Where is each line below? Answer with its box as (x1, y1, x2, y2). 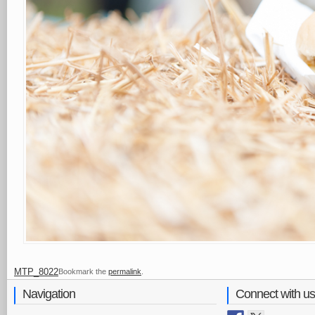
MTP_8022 (14, 266, 58, 277)
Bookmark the (58, 267, 108, 276)
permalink (108, 267, 141, 276)
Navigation (22, 287, 75, 301)
